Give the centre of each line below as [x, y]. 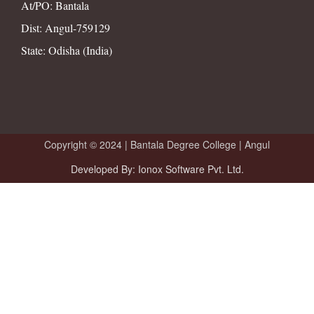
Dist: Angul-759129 [66, 27]
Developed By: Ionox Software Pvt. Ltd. [157, 169]
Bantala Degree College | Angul [200, 144]
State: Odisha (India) [67, 50]
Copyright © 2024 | [87, 144]
